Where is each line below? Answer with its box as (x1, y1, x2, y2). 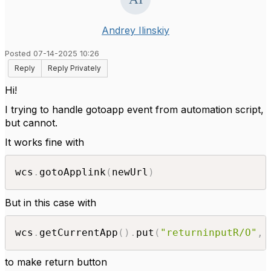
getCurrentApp (39, 227, 118, 238)
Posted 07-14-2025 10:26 (5, 49, 99, 58)
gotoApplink (39, 166, 106, 178)
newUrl (112, 166, 148, 178)
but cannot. (5, 117, 60, 129)
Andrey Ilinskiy (102, 24, 169, 36)
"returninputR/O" (160, 227, 257, 238)
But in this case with (5, 197, 99, 209)
